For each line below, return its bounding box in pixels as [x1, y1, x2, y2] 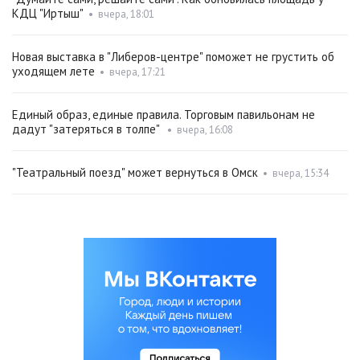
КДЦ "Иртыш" [12, 6, 84, 22]
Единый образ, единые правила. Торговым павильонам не [12, 107, 315, 123]
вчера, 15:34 [272, 166, 329, 181]
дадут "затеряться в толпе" [12, 121, 162, 137]
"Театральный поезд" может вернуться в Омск [12, 165, 258, 181]
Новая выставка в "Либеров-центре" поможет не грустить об [12, 49, 334, 65]
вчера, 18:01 [98, 7, 154, 22]
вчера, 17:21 [109, 65, 166, 80]
